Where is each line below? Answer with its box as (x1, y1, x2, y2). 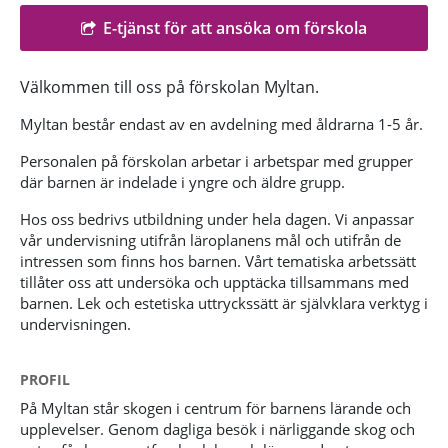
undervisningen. (20, 314, 131, 335)
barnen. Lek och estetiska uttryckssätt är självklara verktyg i (20, 293, 428, 314)
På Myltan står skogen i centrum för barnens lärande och (20, 398, 411, 419)
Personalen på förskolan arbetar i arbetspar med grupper (20, 151, 413, 172)
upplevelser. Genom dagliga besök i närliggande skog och (20, 419, 415, 440)
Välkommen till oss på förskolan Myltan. (20, 76, 319, 99)
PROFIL (20, 370, 70, 390)
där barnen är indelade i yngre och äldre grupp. (20, 172, 345, 193)
